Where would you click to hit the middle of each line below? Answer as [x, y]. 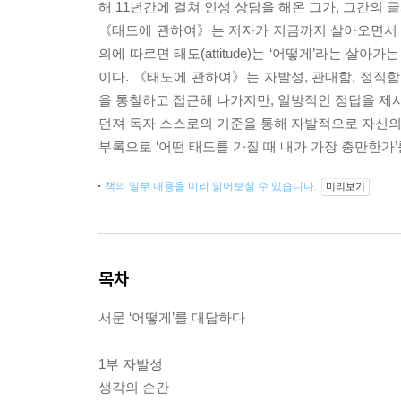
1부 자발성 [131, 364]
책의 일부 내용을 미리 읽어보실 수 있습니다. [212, 186]
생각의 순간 [134, 387]
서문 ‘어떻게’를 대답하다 [172, 317]
